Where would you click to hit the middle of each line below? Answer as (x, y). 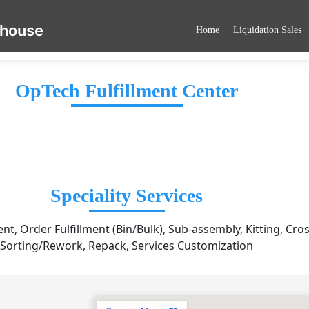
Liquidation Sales (267, 30)
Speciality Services (127, 196)
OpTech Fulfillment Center (127, 91)
